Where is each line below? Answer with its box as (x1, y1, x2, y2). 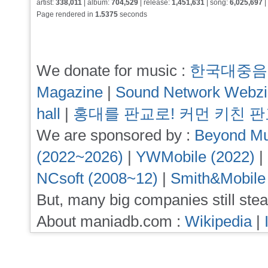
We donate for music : (36, 62, 190, 80)
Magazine (36, 83, 103, 102)
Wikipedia (185, 212, 252, 231)
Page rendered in (36, 10, 95, 19)
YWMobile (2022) (136, 148, 255, 166)
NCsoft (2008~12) (36, 169, 158, 188)
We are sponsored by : (36, 126, 194, 145)
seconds (118, 10, 147, 19)
